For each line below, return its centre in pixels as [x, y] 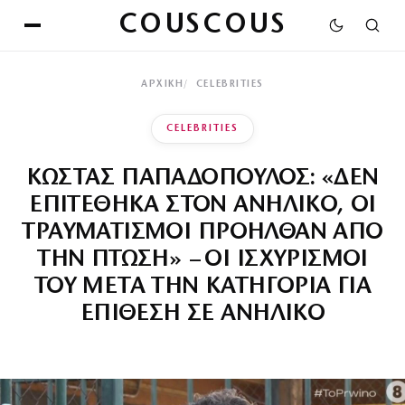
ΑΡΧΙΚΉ [163, 85]
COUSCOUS [202, 25]
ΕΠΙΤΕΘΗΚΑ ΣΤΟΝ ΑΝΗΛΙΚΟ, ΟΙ [202, 206]
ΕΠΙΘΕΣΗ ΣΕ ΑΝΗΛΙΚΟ [202, 314]
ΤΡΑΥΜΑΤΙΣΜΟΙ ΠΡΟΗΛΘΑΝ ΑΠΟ [202, 233]
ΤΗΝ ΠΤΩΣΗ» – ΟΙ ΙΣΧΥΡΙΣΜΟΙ [202, 260]
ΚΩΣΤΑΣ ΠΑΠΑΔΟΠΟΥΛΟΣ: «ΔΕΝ [202, 179]
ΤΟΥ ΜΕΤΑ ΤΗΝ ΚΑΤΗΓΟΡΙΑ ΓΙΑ [202, 287]
